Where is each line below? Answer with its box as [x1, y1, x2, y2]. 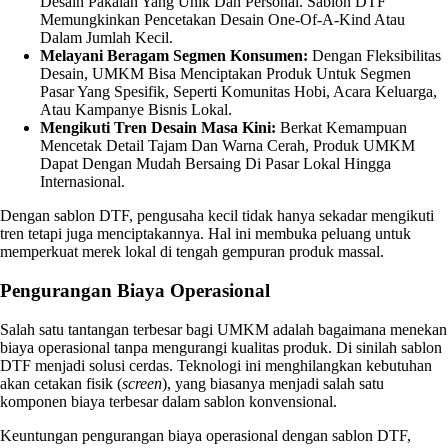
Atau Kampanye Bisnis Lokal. [40, 101, 232, 119]
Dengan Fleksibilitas [308, 47, 441, 65]
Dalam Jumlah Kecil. [40, 29, 173, 47]
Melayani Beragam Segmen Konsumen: [40, 47, 308, 65]
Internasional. [40, 173, 125, 191]
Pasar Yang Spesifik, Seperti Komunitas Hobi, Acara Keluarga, [40, 83, 437, 101]
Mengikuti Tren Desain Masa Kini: [40, 119, 276, 137]
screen [122, 374, 162, 392]
